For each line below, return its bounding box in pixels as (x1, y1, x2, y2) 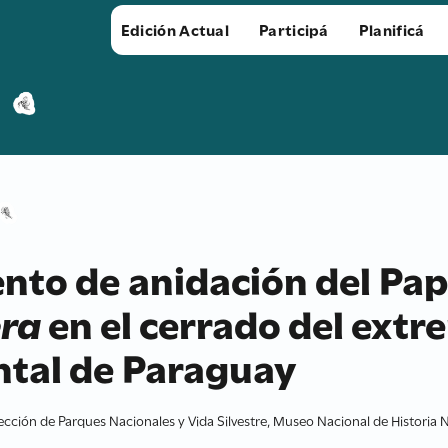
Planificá (358, 18, 425, 40)
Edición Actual (120, 18, 230, 40)
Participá (259, 18, 329, 40)
